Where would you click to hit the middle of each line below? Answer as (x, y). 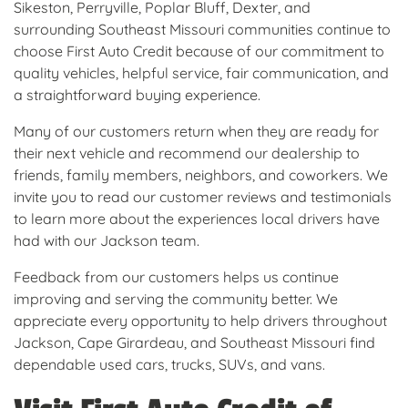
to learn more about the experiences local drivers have (197, 219)
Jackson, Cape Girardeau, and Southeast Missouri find (194, 343)
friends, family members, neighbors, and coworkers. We (201, 175)
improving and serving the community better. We (176, 299)
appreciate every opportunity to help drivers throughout (200, 321)
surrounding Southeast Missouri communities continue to (202, 30)
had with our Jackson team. (107, 241)
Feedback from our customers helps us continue (176, 277)
